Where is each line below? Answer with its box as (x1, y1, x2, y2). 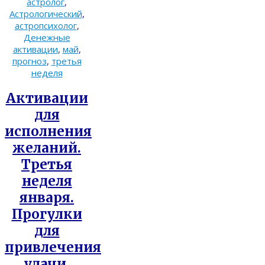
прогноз (12, 55, 47, 67)
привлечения (5, 238, 101, 256)
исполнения (5, 122, 92, 140)
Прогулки (11, 205, 82, 222)
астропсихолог (14, 20, 77, 32)
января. (20, 189, 74, 206)
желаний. (12, 139, 81, 156)
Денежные (23, 31, 70, 44)
